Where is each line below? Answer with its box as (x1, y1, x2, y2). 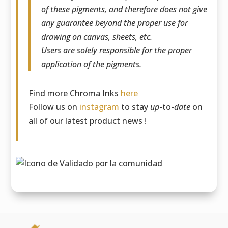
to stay (119, 101, 151, 113)
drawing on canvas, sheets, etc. (41, 31, 153, 43)
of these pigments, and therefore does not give (41, 4, 208, 15)
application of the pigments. (41, 59, 144, 70)
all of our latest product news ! (28, 115, 147, 127)
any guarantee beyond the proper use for (41, 17, 188, 29)
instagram (79, 101, 120, 113)
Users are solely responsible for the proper (41, 45, 192, 56)
